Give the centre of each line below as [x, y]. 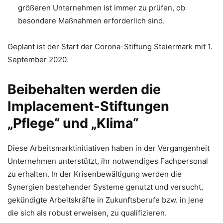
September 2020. [38, 59]
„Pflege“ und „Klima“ [73, 123]
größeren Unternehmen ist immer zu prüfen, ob [102, 7]
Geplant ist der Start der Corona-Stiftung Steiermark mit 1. [110, 46]
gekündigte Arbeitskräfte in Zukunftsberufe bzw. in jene [106, 200]
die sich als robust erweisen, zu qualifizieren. [87, 213]
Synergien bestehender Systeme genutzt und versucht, [105, 187]
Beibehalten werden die [84, 89]
